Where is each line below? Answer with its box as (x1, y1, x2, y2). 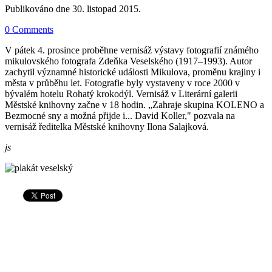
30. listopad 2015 (72, 3, 138, 14)
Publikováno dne (5, 3, 72, 14)
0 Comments (5, 24, 53, 35)
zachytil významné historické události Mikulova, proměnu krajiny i (5, 66, 260, 77)
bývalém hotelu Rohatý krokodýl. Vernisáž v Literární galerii (5, 88, 237, 99)
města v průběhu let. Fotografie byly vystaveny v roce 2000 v (5, 77, 240, 88)
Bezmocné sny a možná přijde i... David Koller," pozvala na (5, 110, 235, 121)
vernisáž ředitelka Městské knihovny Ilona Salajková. (5, 121, 209, 132)
